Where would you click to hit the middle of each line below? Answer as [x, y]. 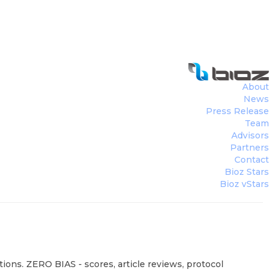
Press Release [237, 111]
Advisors [250, 135]
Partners [250, 148]
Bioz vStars [244, 184]
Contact [252, 160]
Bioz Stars [247, 172]
